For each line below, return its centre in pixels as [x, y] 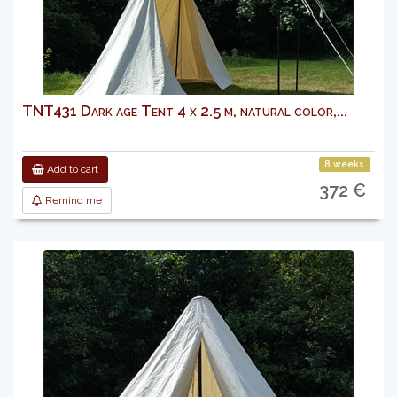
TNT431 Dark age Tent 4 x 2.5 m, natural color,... [185, 111]
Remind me [72, 200]
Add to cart [71, 169]
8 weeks [345, 164]
